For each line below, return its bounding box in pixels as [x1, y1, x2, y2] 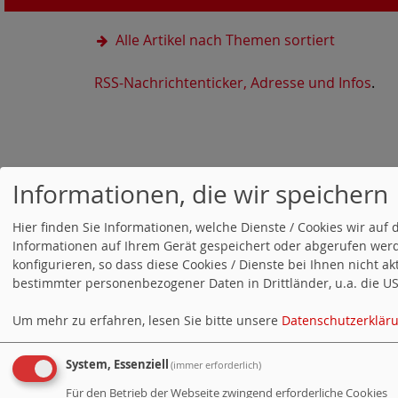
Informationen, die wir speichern [12, 178, 388, 211]
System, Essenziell [66, 356, 169, 372]
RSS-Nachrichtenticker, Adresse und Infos [94, 72, 371, 92]
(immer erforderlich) [171, 357, 262, 371]
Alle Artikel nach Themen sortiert [115, 29, 335, 50]
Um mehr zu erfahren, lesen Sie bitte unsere [12, 311, 282, 329]
